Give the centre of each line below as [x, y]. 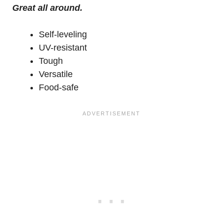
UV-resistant [63, 48]
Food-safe [59, 87]
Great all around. [47, 8]
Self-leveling [63, 34]
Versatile [56, 74]
